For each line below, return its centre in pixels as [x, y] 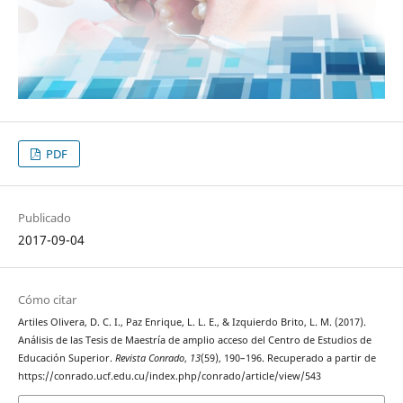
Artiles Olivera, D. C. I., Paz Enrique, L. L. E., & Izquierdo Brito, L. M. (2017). [192, 322]
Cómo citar [47, 300]
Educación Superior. [66, 358]
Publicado [44, 218]
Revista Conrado [149, 358]
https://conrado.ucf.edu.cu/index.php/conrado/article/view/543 [169, 376]
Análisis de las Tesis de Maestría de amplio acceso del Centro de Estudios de [194, 340]
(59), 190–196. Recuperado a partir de [288, 358]
